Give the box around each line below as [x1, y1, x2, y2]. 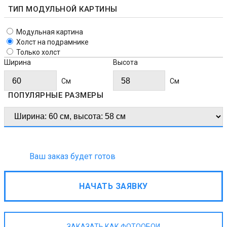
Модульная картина [16, 28, 83, 36]
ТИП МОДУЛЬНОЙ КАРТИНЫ [8, 5, 118, 14]
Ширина [4, 58, 31, 67]
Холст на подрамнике [16, 38, 89, 47]
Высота [112, 58, 138, 67]
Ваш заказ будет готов [29, 152, 116, 162]
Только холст [16, 48, 60, 57]
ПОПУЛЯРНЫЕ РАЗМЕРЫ [8, 91, 103, 100]
